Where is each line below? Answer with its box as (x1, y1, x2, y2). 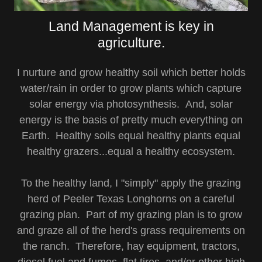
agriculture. (97, 35, 165, 50)
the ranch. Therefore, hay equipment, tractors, (22, 240, 240, 252)
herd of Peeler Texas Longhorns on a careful (27, 193, 235, 205)
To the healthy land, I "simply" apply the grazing (21, 177, 241, 189)
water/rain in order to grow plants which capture (20, 82, 242, 94)
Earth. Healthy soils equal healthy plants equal (22, 130, 240, 142)
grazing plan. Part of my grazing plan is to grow (20, 209, 242, 220)
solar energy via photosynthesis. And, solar (29, 98, 233, 110)
